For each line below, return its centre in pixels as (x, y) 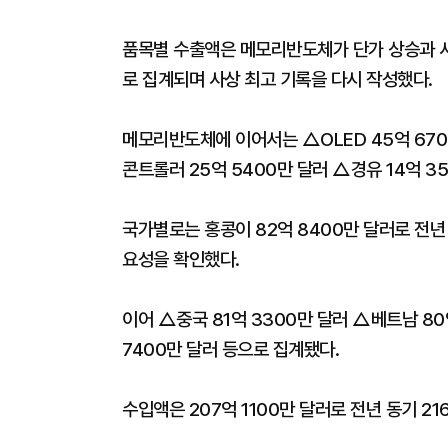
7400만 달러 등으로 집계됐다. (230, 349)
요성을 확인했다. (181, 259)
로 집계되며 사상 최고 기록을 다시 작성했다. (277, 79)
